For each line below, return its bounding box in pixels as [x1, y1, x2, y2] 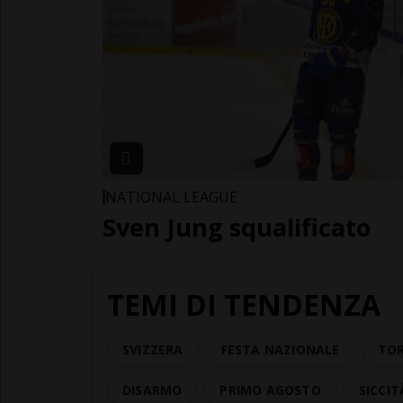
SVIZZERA [122, 340, 184, 358]
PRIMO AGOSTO [219, 381, 321, 399]
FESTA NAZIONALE [220, 340, 340, 358]
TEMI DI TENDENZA [107, 284, 381, 324]
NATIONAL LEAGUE [105, 186, 237, 207]
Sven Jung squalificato [103, 210, 371, 244]
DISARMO [122, 381, 183, 399]
